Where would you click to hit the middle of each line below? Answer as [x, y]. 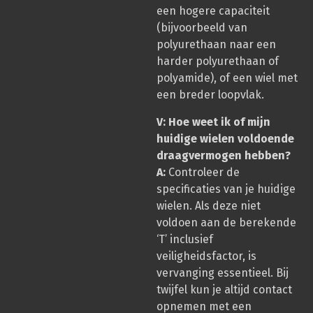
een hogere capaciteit [213, 11]
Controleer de [204, 172]
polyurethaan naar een [216, 45]
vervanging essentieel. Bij [223, 272]
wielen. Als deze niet [209, 205]
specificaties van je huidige [226, 189]
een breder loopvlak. [210, 95]
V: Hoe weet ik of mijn [213, 122]
